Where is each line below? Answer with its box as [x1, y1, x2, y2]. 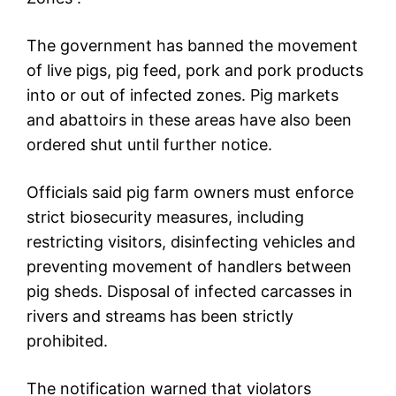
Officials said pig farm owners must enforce [27, 182, 354, 202]
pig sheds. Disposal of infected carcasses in [27, 281, 353, 301]
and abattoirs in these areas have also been [27, 110, 352, 129]
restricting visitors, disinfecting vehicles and [27, 232, 355, 251]
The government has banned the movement [27, 35, 358, 55]
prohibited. [27, 331, 108, 350]
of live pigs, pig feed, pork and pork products [27, 60, 363, 80]
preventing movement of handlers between [27, 256, 352, 276]
